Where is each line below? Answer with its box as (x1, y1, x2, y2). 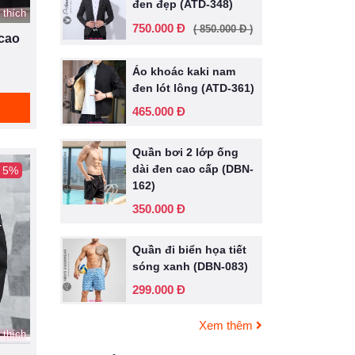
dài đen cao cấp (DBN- (132, 162, 254, 175)
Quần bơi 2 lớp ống (132, 146, 239, 158)
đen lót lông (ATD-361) (132, 82, 254, 94)
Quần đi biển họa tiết (132, 243, 246, 256)
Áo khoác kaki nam (132, 65, 235, 78)
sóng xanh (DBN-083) (132, 260, 248, 273)
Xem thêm (199, 319, 256, 332)
